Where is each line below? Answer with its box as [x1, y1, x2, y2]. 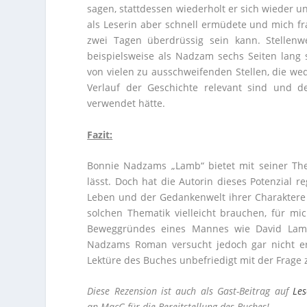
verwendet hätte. [87, 97, 166, 110]
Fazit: [87, 127, 113, 141]
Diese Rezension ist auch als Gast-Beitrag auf [87, 284, 293, 298]
